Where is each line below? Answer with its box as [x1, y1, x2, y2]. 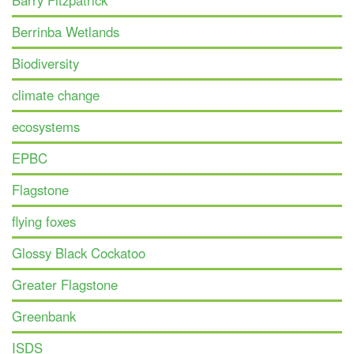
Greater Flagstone [12, 275, 118, 295]
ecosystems [12, 117, 80, 137]
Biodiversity [12, 54, 79, 73]
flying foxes [12, 212, 76, 232]
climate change [12, 85, 100, 105]
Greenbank [12, 307, 76, 326]
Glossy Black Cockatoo [12, 243, 145, 263]
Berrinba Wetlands [12, 22, 119, 42]
